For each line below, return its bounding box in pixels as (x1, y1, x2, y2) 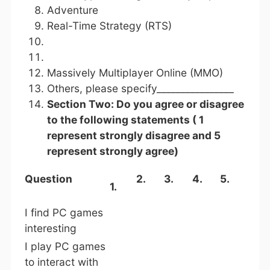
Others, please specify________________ (46, 81, 234, 95)
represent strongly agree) (46, 144, 178, 157)
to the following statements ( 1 (46, 113, 204, 126)
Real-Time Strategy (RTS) (46, 19, 172, 32)
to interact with (24, 256, 98, 269)
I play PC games (24, 240, 105, 253)
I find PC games (24, 206, 103, 219)
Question (24, 172, 72, 186)
